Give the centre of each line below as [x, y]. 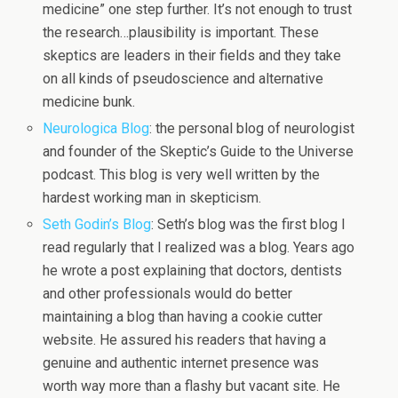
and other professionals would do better [168, 293]
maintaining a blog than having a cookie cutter [183, 316]
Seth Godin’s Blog [97, 224]
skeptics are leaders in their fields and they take [192, 55]
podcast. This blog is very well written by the [182, 174]
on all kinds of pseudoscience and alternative [183, 78]
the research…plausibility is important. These [181, 32]
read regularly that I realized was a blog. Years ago [199, 247]
